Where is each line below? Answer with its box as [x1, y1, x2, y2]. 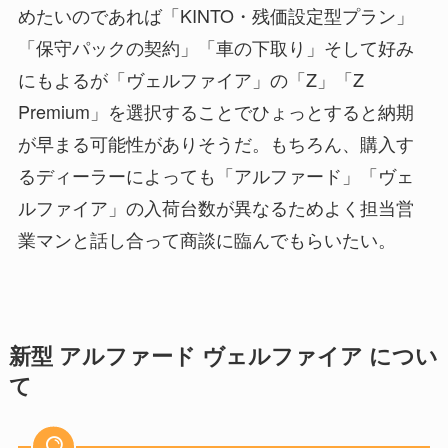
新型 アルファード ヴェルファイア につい [8, 339, 438, 371]
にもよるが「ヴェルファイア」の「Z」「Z [17, 65, 364, 92]
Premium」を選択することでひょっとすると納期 [17, 97, 414, 124]
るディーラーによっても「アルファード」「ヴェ [17, 161, 414, 188]
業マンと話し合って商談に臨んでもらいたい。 [17, 225, 396, 252]
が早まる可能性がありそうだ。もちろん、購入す [17, 129, 414, 156]
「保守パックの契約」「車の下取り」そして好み [17, 33, 414, 60]
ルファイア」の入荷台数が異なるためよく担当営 [17, 193, 414, 220]
